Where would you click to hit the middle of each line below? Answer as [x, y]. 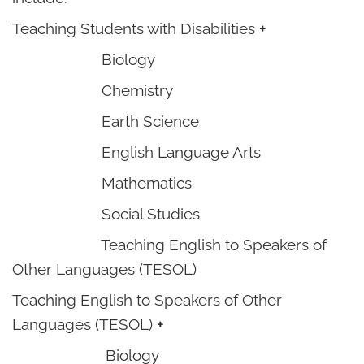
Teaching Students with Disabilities [136, 28]
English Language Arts [136, 152]
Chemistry [93, 90]
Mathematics [102, 183]
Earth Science [106, 121]
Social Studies [106, 214]
